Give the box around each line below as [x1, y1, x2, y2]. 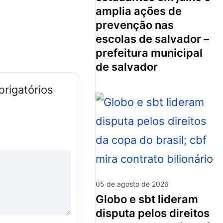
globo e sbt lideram [96, 193, 104, 206]
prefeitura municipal [96, 46, 203, 60]
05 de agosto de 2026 [96, 180, 169, 189]
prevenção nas [96, 18, 174, 32]
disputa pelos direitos [96, 207, 210, 220]
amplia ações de [96, 4, 182, 18]
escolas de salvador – [96, 32, 209, 46]
